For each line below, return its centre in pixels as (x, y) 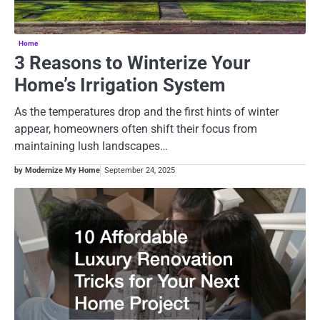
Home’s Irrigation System (120, 85)
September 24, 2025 (140, 170)
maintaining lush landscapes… (91, 146)
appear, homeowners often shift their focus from (136, 129)
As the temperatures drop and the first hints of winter (146, 112)
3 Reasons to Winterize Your (132, 63)
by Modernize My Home (57, 170)
